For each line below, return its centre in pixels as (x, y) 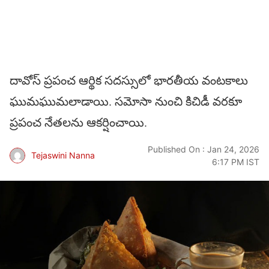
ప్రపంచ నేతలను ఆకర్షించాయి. (78, 122)
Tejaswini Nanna (63, 156)
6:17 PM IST (236, 162)
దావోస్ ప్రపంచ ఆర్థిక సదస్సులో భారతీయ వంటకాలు (129, 80)
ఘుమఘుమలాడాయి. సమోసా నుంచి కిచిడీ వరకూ (126, 101)
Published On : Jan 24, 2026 (204, 149)
